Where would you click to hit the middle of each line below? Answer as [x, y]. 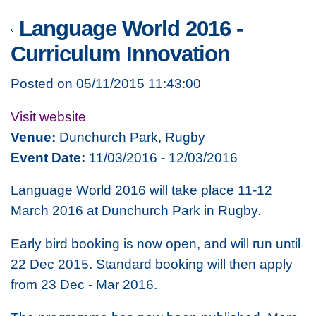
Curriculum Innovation [120, 54]
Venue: [33, 136]
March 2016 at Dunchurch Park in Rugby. [136, 211]
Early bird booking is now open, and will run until [156, 243]
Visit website [48, 116]
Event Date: [48, 157]
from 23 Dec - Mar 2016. [84, 284]
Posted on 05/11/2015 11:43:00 [106, 84]
